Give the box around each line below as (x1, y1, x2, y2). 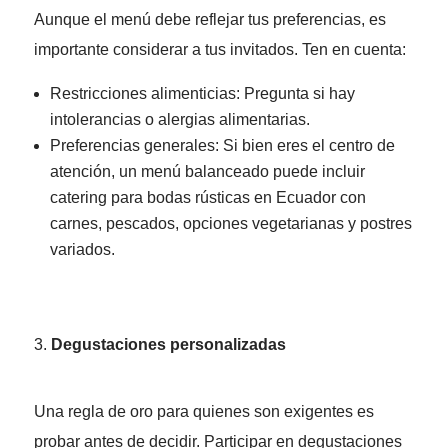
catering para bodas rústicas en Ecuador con (49, 189, 366, 207)
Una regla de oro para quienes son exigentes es (33, 403, 374, 421)
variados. (49, 241, 115, 259)
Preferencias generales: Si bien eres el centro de (49, 137, 395, 155)
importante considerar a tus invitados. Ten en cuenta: (33, 41, 406, 59)
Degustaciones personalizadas (50, 336, 286, 354)
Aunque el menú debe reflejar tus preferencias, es (33, 11, 386, 29)
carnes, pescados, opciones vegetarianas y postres (49, 215, 412, 233)
